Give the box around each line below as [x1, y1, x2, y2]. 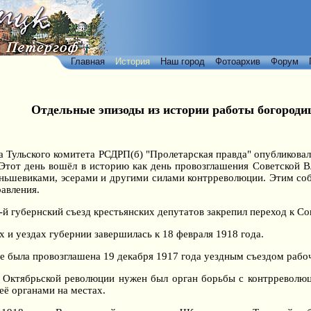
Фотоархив [215, 56, 260, 67]
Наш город [160, 56, 205, 67]
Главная [71, 56, 105, 67]
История [115, 56, 150, 67]
